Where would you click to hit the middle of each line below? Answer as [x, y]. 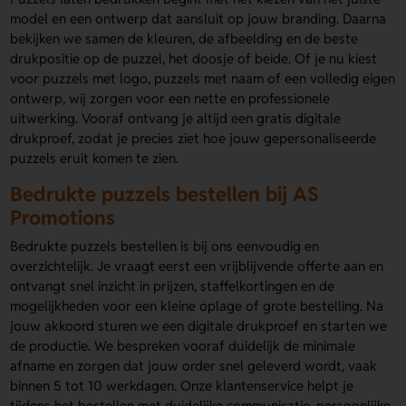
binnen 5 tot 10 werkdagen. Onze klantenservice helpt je [182, 385]
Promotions [63, 218]
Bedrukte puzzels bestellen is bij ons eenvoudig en [165, 246]
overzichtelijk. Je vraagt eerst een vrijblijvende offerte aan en [197, 266]
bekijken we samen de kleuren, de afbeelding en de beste [184, 39]
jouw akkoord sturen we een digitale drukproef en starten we [199, 325]
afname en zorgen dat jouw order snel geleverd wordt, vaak [194, 365]
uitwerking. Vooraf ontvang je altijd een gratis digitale [176, 119]
